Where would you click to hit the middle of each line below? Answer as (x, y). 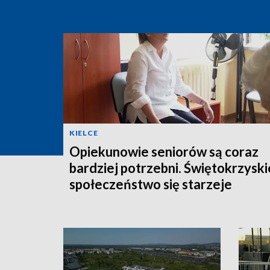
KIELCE (84, 133)
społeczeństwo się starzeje (151, 184)
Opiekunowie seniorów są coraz (164, 151)
